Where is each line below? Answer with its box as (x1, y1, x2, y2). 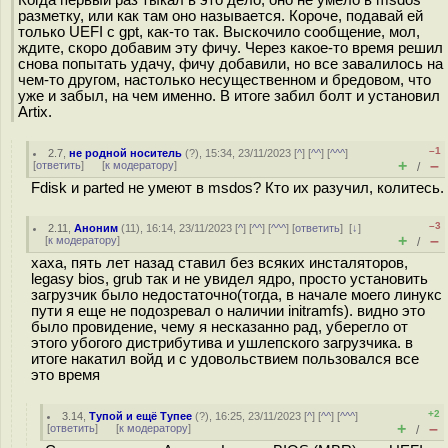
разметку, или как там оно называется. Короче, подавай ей (18, 8, 423, 24)
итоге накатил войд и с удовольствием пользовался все (31, 351, 419, 367)
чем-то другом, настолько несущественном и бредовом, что (18, 72, 431, 88)
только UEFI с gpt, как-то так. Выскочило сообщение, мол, (18, 24, 420, 40)
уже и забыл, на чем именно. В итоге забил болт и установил (18, 88, 440, 104)
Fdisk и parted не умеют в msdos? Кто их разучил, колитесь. (31, 180, 444, 196)
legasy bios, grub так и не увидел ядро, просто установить (31, 271, 428, 287)
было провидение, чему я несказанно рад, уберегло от (31, 319, 408, 335)
